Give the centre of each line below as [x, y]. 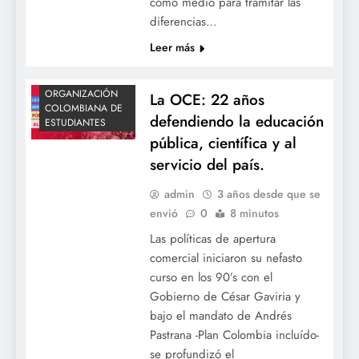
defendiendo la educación [236, 121]
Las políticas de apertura [212, 238]
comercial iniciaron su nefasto [226, 258]
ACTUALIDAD [73, 278]
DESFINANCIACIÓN [87, 301]
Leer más [172, 47]
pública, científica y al [223, 143]
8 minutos [254, 213]
